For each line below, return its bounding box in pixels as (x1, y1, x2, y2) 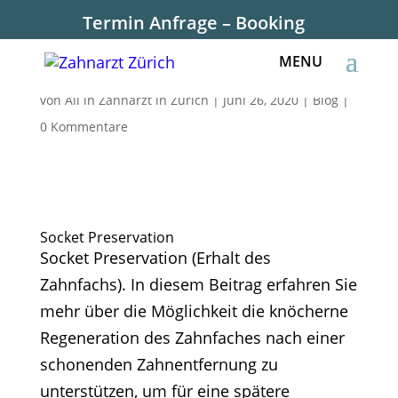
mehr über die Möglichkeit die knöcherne (39, 300, 348, 322)
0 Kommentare (39, 118, 128, 135)
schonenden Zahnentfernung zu (39, 354, 278, 375)
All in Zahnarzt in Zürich (64, 92, 209, 108)
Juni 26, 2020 (222, 92, 298, 108)
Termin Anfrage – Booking (83, 11, 306, 35)
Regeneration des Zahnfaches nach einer (39, 327, 345, 348)
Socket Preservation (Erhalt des (39, 247, 271, 268)
